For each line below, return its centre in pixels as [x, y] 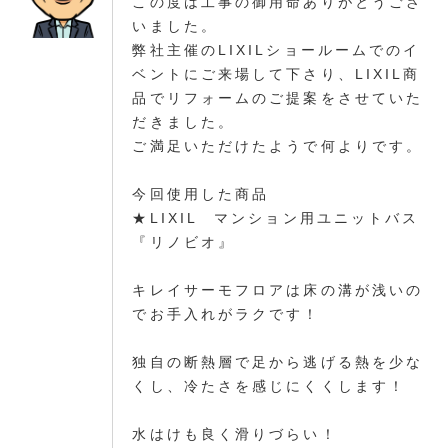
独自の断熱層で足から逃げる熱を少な [278, 362]
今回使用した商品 [201, 194]
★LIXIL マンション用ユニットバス [276, 218]
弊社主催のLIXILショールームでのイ [276, 50]
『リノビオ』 [184, 242]
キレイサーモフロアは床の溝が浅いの [278, 290]
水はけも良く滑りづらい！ [235, 434]
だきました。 [184, 122]
